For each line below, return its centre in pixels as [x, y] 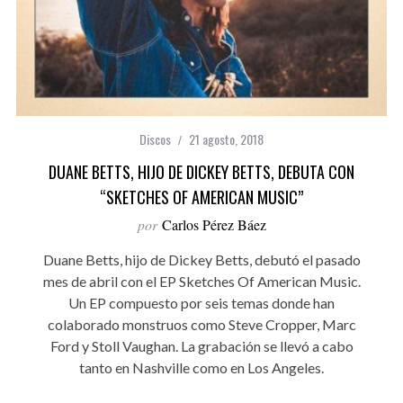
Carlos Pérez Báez [214, 225]
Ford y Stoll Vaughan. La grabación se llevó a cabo [201, 346]
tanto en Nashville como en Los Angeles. [201, 368]
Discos [155, 139]
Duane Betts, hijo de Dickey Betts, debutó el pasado [201, 260]
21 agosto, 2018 [226, 139]
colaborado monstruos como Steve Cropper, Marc [201, 325]
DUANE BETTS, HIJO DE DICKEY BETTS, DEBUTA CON [201, 172]
